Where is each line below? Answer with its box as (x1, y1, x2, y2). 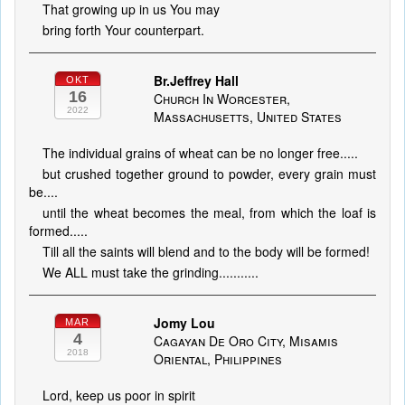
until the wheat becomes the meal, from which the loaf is (42, 203, 376, 221)
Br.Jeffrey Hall (153, 71, 239, 89)
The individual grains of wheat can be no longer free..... (42, 144, 358, 162)
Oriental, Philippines (153, 350, 282, 368)
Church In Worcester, (153, 89, 290, 108)
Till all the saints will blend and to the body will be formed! (42, 242, 370, 260)
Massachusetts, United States (153, 108, 342, 126)
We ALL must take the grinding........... (42, 263, 259, 281)
